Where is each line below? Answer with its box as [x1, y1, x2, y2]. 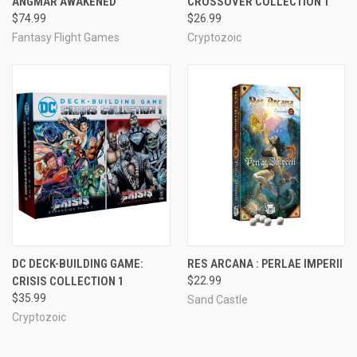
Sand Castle [186, 292, 248, 306]
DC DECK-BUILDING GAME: [12, 256, 143, 271]
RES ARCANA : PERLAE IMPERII [186, 256, 343, 271]
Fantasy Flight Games [12, 30, 120, 44]
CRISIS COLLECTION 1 [12, 273, 124, 288]
